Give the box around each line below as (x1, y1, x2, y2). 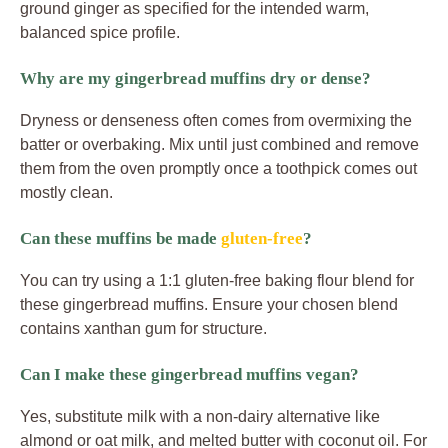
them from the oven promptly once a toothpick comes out (20, 160, 417, 178)
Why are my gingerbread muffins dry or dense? (20, 69, 371, 89)
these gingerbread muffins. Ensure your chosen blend (20, 296, 398, 314)
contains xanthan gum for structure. (20, 320, 267, 338)
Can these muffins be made (20, 229, 221, 249)
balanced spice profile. (20, 24, 180, 42)
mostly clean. (20, 184, 113, 202)
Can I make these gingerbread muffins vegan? (20, 365, 359, 385)
